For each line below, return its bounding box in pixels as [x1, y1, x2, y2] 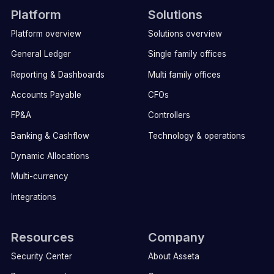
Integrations [10, 191, 56, 202]
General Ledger [10, 49, 71, 59]
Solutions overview [147, 29, 222, 39]
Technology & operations [147, 130, 245, 141]
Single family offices [147, 49, 226, 59]
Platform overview [10, 29, 81, 39]
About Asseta [147, 251, 199, 261]
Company [147, 230, 205, 245]
